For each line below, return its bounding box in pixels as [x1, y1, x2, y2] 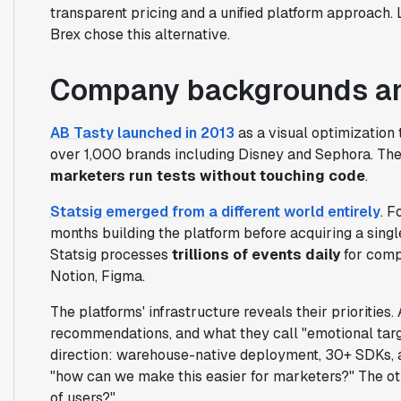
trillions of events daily [171, 244, 340, 264]
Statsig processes [49, 244, 172, 264]
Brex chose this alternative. [49, 24, 230, 44]
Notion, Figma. [49, 266, 145, 286]
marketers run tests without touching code [49, 166, 365, 185]
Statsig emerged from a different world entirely [49, 201, 380, 221]
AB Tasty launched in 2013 [49, 123, 235, 142]
